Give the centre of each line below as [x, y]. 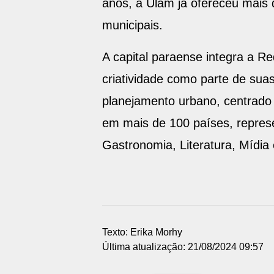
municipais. [132, 25]
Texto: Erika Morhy [142, 232]
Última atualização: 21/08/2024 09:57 [183, 247]
